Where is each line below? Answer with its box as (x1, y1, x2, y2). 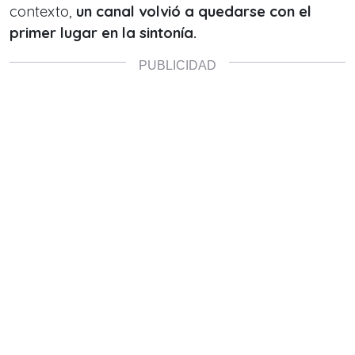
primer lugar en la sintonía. (10, 24, 197, 42)
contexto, (10, 2, 76, 21)
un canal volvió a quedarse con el (76, 2, 311, 21)
